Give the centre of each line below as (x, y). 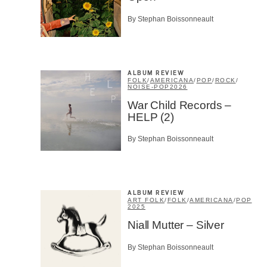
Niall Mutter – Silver (176, 225)
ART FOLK (146, 200)
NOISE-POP (149, 86)
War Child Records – (180, 105)
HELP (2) (151, 117)
